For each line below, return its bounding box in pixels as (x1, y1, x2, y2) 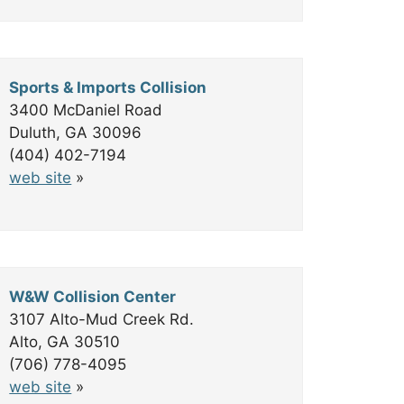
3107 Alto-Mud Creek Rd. (9, 310, 195, 328)
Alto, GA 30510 (9, 333, 121, 351)
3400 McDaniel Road (9, 101, 163, 119)
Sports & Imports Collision (9, 78, 207, 96)
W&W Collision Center (9, 288, 177, 306)
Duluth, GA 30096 (9, 124, 142, 142)
